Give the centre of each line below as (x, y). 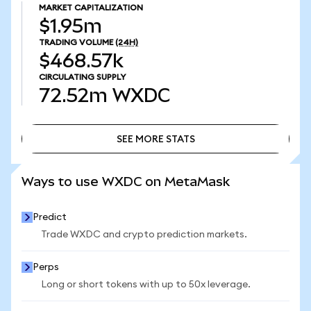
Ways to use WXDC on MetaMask (126, 182)
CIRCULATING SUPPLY (82, 77)
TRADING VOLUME (76, 42)
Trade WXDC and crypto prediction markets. (144, 235)
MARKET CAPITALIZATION (91, 8)
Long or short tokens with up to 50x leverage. (146, 285)
